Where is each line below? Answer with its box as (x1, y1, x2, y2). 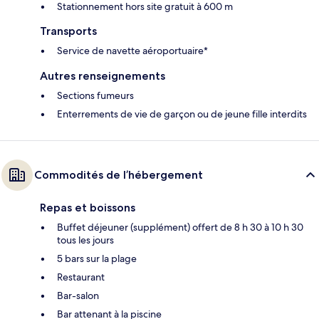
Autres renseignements (40, 69, 165, 83)
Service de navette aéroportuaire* (57, 44, 208, 58)
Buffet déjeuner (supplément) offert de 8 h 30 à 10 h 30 (57, 221, 303, 234)
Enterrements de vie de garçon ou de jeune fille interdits (57, 108, 307, 121)
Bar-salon (57, 289, 99, 303)
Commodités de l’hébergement (34, 168, 203, 182)
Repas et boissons (40, 201, 135, 215)
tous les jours (57, 234, 114, 247)
